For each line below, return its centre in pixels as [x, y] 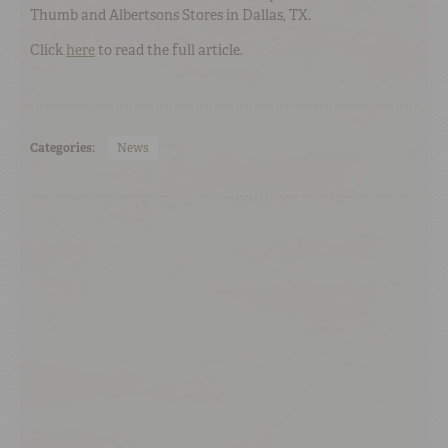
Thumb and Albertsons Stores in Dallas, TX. [170, 14]
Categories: [62, 147]
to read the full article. [169, 49]
